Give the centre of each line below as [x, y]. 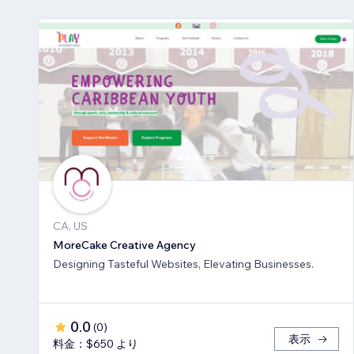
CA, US [70, 226]
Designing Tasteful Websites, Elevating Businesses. [183, 264]
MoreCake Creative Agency [124, 245]
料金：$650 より [96, 344]
